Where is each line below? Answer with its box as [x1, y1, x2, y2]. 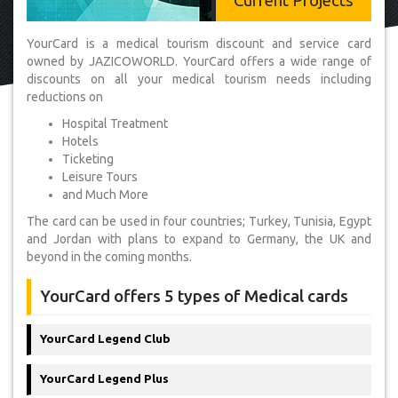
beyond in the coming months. [27, 250, 192, 264]
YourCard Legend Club [40, 332, 171, 346]
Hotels [62, 134, 99, 148]
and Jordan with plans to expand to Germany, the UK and [27, 232, 371, 246]
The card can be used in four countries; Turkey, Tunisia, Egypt [27, 214, 371, 228]
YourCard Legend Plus [40, 372, 169, 386]
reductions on [27, 90, 103, 104]
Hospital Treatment [62, 116, 168, 131]
